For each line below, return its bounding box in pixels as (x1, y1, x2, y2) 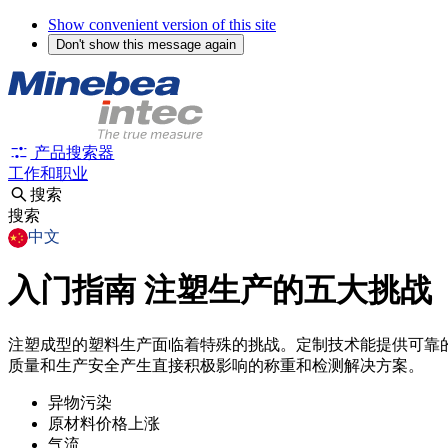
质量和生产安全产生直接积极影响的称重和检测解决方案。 (8, 356, 424, 374)
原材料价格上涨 (48, 414, 160, 432)
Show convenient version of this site (48, 16, 276, 33)
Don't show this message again (56, 37, 236, 52)
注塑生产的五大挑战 (144, 272, 432, 309)
